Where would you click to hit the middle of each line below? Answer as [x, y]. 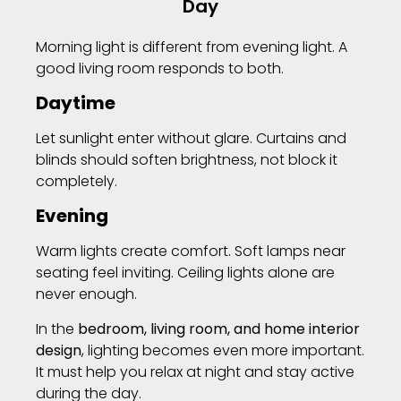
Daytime [76, 102]
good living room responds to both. [160, 68]
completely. [77, 181]
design [59, 350]
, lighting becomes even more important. [223, 350]
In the [57, 328]
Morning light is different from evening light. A [192, 47]
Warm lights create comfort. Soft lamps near [191, 252]
